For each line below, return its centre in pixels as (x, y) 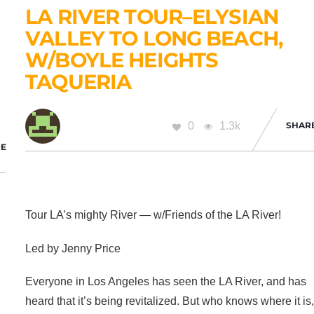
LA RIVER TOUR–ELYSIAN (152, 17)
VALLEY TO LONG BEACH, (154, 39)
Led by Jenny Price (73, 248)
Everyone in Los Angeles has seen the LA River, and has (166, 281)
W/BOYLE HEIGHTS (122, 60)
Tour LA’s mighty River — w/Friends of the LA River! (153, 215)
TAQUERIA (78, 82)
